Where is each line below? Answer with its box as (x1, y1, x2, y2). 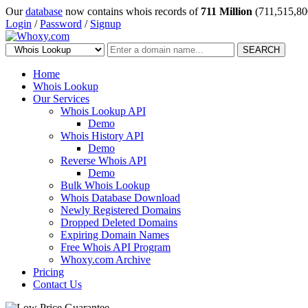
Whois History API (60, 130, 144, 142)
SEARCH (243, 45, 280, 55)
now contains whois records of (63, 5, 201, 17)
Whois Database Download (60, 192, 180, 203)
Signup (90, 18, 121, 30)
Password (40, 18, 82, 30)
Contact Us (33, 278, 82, 290)
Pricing (33, 266, 64, 278)
